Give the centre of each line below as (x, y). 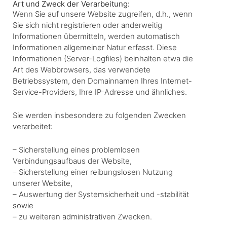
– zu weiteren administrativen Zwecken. (82, 216)
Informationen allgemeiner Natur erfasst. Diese (95, 47)
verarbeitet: (33, 126)
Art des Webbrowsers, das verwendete (82, 69)
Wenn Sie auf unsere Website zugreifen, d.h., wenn (103, 14)
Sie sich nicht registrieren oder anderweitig (87, 25)
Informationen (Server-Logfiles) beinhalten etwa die (103, 58)
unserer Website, (43, 183)
